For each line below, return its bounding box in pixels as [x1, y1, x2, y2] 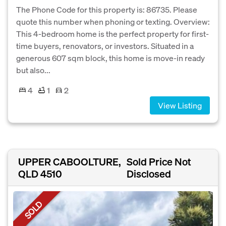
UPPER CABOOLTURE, [18, 154, 121, 168]
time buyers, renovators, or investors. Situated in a [16, 40, 194, 51]
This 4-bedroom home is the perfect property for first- [16, 28, 209, 39]
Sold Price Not [127, 154, 192, 168]
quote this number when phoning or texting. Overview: [16, 16, 210, 27]
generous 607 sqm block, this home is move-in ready [16, 52, 205, 63]
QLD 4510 [18, 166, 62, 180]
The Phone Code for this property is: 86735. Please [16, 4, 197, 15]
